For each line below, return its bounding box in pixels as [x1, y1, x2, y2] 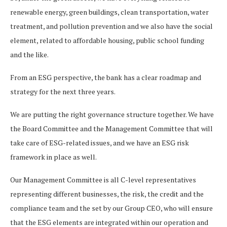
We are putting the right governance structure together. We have [10, 109, 214, 119]
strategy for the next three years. [10, 87, 117, 96]
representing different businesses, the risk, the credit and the [10, 189, 204, 199]
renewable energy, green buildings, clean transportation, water [10, 7, 209, 17]
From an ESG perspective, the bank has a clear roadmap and [10, 72, 201, 82]
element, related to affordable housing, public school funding [10, 35, 204, 45]
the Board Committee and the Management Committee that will [10, 124, 213, 133]
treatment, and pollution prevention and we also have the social [10, 21, 213, 31]
